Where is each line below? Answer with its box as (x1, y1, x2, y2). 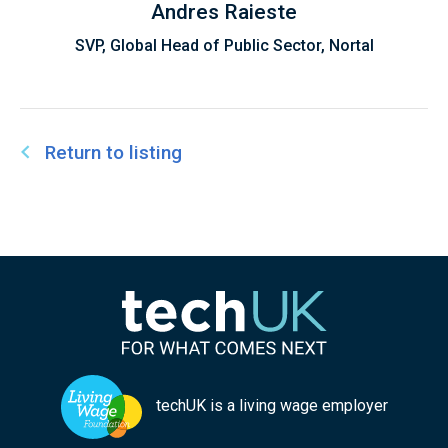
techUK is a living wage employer (151, 396, 388, 416)
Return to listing (45, 140, 182, 164)
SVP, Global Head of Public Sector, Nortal (74, 35, 374, 55)
